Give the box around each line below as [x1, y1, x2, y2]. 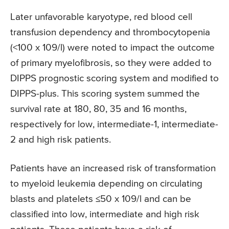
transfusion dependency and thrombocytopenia [10, 27, 210, 37]
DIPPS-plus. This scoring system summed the [10, 88, 200, 99]
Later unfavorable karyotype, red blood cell [10, 12, 192, 22]
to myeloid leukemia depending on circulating [10, 178, 202, 189]
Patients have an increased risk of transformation [10, 163, 216, 173]
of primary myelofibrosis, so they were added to [10, 58, 212, 68]
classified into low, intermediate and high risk [10, 209, 199, 219]
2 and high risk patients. [10, 134, 111, 145]
